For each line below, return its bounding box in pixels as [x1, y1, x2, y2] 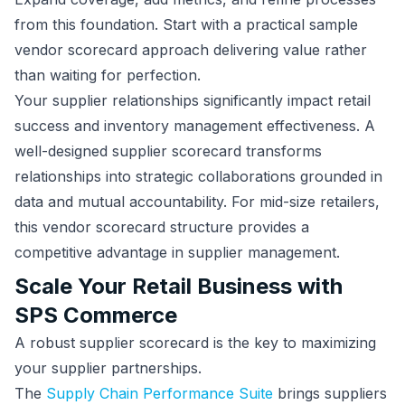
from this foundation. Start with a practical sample [14, 15, 358, 33]
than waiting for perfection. [14, 66, 201, 84]
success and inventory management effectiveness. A [14, 117, 375, 135]
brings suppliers [273, 384, 387, 402]
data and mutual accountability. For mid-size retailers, [14, 193, 380, 211]
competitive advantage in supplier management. [14, 243, 340, 261]
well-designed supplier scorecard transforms [14, 142, 322, 160]
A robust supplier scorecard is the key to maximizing [14, 334, 376, 352]
